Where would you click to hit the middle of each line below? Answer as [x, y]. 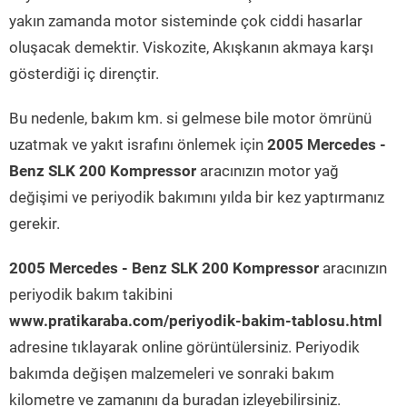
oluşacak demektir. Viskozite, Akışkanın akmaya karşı [191, 47]
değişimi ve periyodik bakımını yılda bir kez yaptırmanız [197, 197]
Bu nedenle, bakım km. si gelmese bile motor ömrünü [190, 118]
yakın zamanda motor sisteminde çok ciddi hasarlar [186, 21]
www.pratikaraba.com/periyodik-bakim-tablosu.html [196, 321]
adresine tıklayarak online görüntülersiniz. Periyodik [184, 347]
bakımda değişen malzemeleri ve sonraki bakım [172, 373]
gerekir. [35, 223]
